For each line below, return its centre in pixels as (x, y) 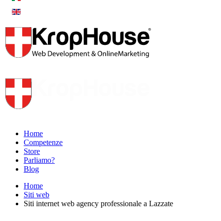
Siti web (37, 195)
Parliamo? (39, 160)
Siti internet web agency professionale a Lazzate (98, 203)
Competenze (43, 142)
